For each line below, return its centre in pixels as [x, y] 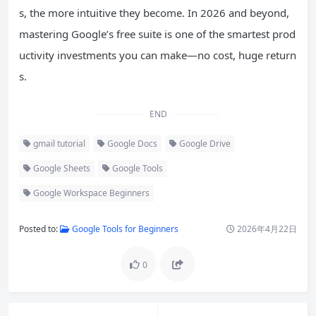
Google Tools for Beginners [124, 229]
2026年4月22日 [266, 229]
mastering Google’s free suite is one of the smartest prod [157, 34]
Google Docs [131, 144]
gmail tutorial [58, 144]
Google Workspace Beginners [90, 193]
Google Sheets [61, 168]
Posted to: [39, 229]
